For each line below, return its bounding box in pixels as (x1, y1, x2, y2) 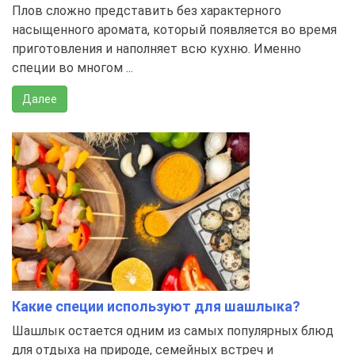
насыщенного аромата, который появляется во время (12, 22, 337, 38)
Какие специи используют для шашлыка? (12, 298, 300, 315)
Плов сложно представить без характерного (12, 3, 281, 19)
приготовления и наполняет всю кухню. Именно (12, 41, 301, 57)
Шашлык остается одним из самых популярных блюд (12, 323, 334, 339)
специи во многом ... (12, 60, 133, 76)
